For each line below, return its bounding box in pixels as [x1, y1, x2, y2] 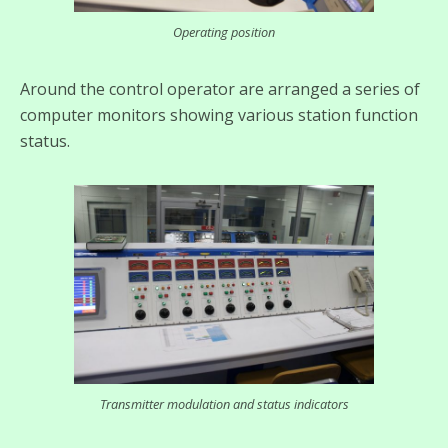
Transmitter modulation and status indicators [99, 395, 349, 414]
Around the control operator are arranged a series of [20, 77, 420, 100]
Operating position [173, 22, 275, 41]
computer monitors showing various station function [20, 103, 418, 126]
